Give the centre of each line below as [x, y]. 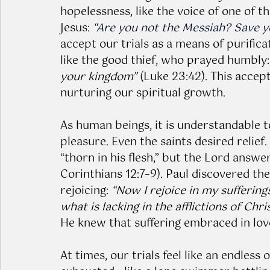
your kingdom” [99, 77]
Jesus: [77, 28]
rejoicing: [86, 191]
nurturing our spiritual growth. [143, 93]
